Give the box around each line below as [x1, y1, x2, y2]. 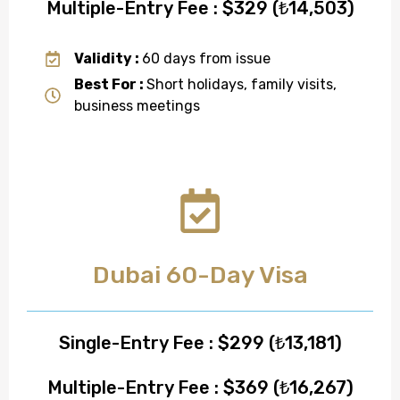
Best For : [73, 75, 146, 93]
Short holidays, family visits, [146, 75, 337, 93]
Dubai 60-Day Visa [92, 260, 308, 289]
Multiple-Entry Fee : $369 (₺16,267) [46, 376, 354, 398]
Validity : [73, 49, 142, 67]
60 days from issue [141, 49, 271, 67]
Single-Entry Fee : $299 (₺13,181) [58, 331, 342, 354]
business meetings [73, 96, 200, 114]
